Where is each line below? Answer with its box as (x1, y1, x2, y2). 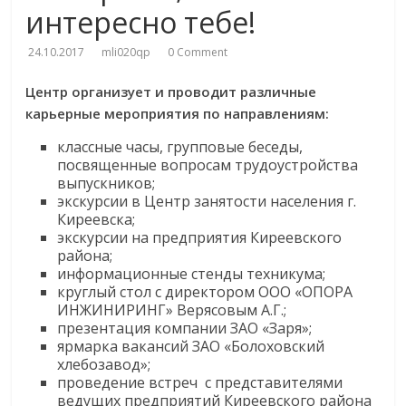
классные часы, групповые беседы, (57, 137, 304, 157)
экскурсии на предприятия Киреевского (57, 227, 343, 247)
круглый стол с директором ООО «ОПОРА (57, 282, 353, 302)
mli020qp (101, 44, 151, 60)
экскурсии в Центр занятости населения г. (57, 191, 357, 211)
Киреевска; (57, 209, 136, 229)
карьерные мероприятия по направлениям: (25, 104, 330, 122)
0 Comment (168, 44, 228, 60)
